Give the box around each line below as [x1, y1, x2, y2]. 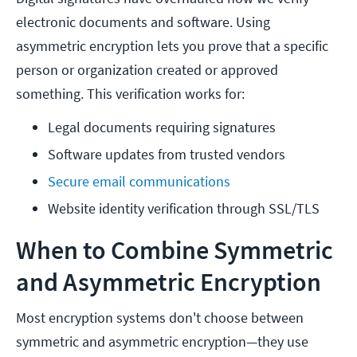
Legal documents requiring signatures [48, 118, 276, 137]
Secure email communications [48, 172, 230, 191]
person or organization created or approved [16, 61, 278, 80]
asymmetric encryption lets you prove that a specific [16, 37, 328, 56]
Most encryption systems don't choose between [16, 308, 304, 328]
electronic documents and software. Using [16, 13, 270, 32]
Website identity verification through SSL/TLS [48, 199, 320, 218]
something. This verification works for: [16, 84, 245, 104]
